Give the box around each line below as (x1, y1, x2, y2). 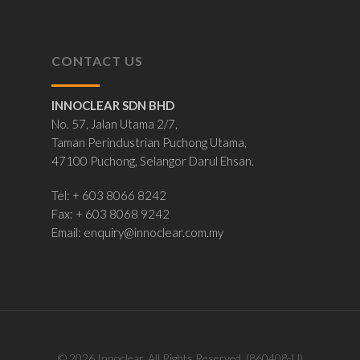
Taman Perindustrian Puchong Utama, (51, 135, 247, 149)
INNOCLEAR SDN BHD (51, 98, 174, 112)
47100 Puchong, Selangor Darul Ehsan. (51, 153, 254, 168)
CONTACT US (51, 53, 143, 68)
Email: (51, 225, 84, 239)
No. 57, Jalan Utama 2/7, (51, 117, 178, 131)
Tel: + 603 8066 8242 (51, 188, 166, 202)
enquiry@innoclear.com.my (84, 225, 223, 239)
